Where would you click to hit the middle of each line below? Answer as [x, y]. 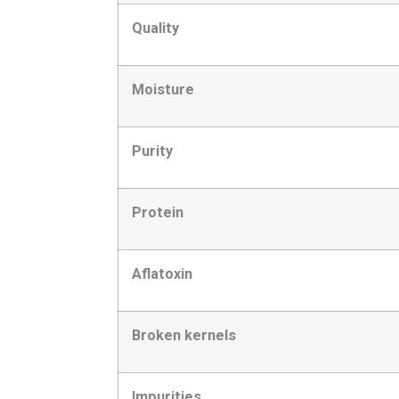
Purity [152, 151]
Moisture [163, 90]
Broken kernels [184, 336]
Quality [155, 28]
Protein [158, 213]
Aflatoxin [162, 274]
